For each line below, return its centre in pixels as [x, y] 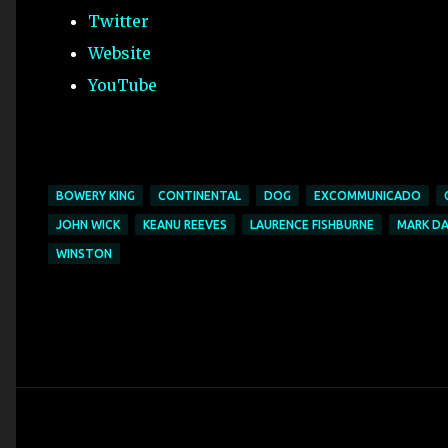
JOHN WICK [88, 224]
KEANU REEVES [185, 224]
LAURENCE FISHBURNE [312, 224]
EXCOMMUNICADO [367, 195]
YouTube [122, 85]
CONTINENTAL [199, 195]
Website [119, 53]
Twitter [118, 21]
